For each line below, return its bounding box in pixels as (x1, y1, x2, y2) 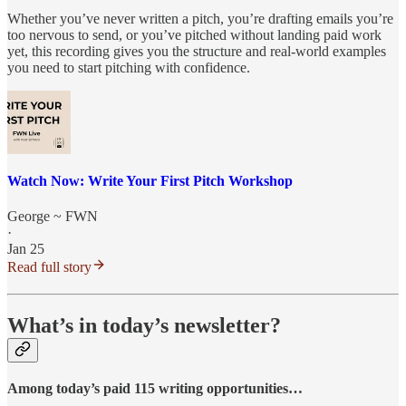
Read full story (7, 259, 92, 275)
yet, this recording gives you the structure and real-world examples (7, 43, 386, 59)
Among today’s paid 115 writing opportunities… (7, 381, 303, 397)
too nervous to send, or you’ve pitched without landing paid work (7, 26, 382, 43)
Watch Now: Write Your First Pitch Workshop (7, 173, 293, 189)
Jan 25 (7, 241, 44, 257)
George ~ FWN (7, 208, 98, 225)
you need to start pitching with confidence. (7, 59, 250, 75)
